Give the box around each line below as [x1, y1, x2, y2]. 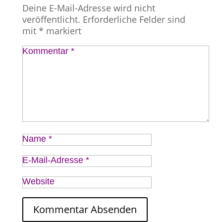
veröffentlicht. [22, 13, 80, 25]
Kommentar [22, 46, 71, 56]
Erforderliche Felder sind [82, 13, 185, 25]
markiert [43, 25, 81, 37]
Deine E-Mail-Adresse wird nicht [22, 2, 155, 14]
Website [22, 176, 55, 186]
